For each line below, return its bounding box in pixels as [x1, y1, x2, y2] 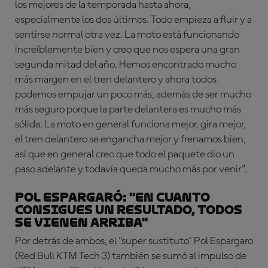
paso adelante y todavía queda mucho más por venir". [15, 163, 246, 175]
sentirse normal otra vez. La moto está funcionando [15, 29, 239, 40]
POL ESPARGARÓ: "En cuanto [15, 190, 210, 205]
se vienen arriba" [15, 215, 148, 230]
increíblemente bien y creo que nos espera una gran [15, 44, 240, 55]
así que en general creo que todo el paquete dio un [15, 148, 234, 160]
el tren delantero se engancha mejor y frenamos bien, [15, 133, 246, 145]
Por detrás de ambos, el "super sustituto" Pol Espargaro [15, 235, 253, 246]
